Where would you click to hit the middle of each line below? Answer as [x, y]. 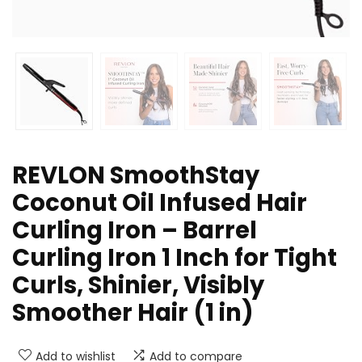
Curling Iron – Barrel [135, 231]
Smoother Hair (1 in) [133, 313]
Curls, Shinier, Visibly [138, 286]
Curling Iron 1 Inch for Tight [175, 258]
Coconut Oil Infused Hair [160, 203]
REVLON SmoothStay [136, 176]
